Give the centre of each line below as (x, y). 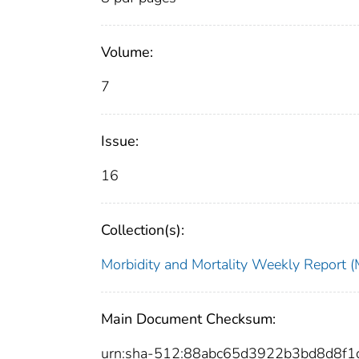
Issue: (120, 141)
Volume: (127, 52)
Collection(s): (143, 230)
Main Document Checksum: (188, 319)
